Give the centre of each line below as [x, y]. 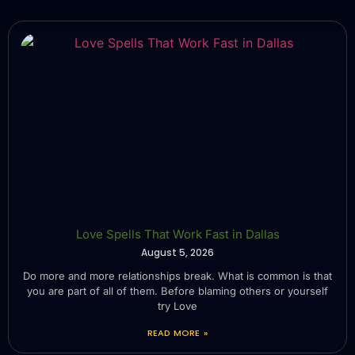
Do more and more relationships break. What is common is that [177, 275]
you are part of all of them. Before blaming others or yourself [177, 290]
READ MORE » [177, 332]
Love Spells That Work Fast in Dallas [177, 234]
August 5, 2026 [177, 252]
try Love [177, 305]
